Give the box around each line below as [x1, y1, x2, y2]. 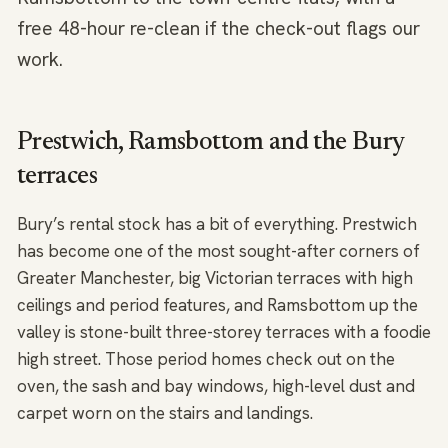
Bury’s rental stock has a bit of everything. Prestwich [17, 213, 417, 235]
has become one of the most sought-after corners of [17, 240, 420, 262]
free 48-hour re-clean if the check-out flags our [17, 16, 420, 41]
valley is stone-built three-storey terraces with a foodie [17, 321, 431, 343]
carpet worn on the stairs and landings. [17, 402, 313, 424]
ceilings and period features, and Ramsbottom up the [17, 294, 418, 316]
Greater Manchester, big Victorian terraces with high [17, 267, 413, 289]
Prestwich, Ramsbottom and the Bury [17, 130, 404, 156]
